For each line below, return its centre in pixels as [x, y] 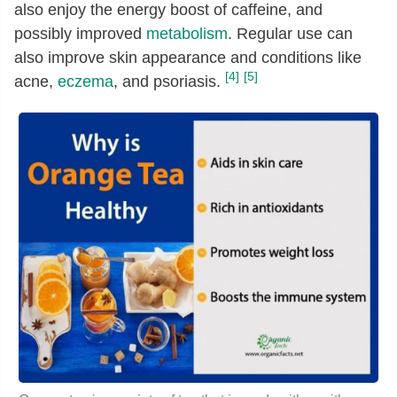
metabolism [187, 34]
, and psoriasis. [167, 82]
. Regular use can [290, 34]
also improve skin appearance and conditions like [188, 58]
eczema [86, 82]
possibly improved [80, 34]
